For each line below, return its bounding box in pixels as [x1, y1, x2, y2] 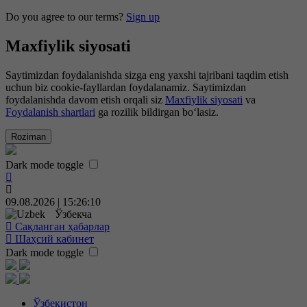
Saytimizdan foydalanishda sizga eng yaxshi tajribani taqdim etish [5, 69, 288, 81]
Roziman [11, 131, 46, 142]
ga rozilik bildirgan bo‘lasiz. [95, 106, 219, 118]
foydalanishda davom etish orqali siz [5, 93, 165, 106]
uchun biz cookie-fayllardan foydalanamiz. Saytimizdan [5, 81, 246, 93]
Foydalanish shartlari [5, 106, 95, 118]
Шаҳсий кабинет [15, 232, 94, 245]
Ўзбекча [55, 208, 92, 220]
